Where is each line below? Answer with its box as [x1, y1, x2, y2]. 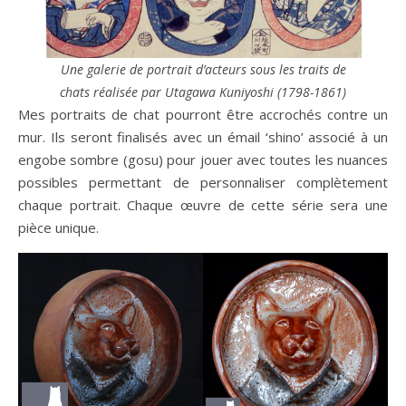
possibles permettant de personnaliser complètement [18, 173, 388, 191]
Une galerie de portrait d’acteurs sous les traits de [60, 61, 346, 78]
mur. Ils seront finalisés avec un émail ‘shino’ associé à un [18, 128, 388, 146]
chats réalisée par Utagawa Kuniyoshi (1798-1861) [60, 83, 346, 101]
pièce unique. [18, 218, 99, 237]
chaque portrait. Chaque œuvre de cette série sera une [18, 196, 388, 214]
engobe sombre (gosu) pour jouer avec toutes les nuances [18, 150, 388, 169]
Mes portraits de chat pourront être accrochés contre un [18, 105, 388, 123]
